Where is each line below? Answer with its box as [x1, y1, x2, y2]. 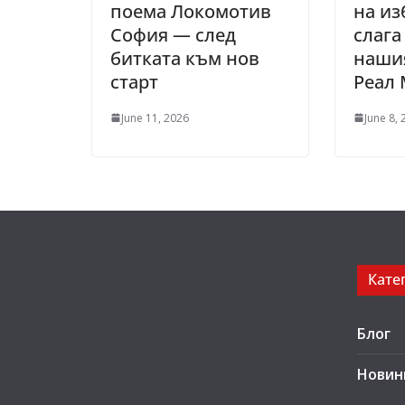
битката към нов [110, 45, 259, 71]
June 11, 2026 [121, 109, 189, 126]
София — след [110, 22, 236, 47]
